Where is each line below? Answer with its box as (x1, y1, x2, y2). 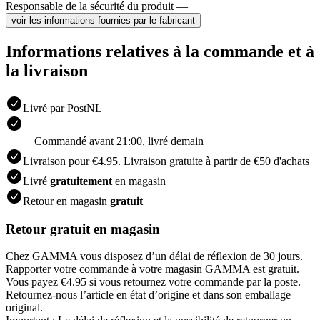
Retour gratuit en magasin (6, 221, 160, 236)
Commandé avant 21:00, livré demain (34, 134, 204, 147)
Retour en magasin (23, 194, 110, 207)
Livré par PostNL (23, 101, 102, 114)
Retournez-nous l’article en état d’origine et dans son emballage (6, 289, 291, 301)
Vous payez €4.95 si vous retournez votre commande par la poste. (6, 276, 301, 289)
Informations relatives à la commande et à (6, 42, 314, 61)
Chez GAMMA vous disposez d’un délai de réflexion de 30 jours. (6, 250, 303, 263)
